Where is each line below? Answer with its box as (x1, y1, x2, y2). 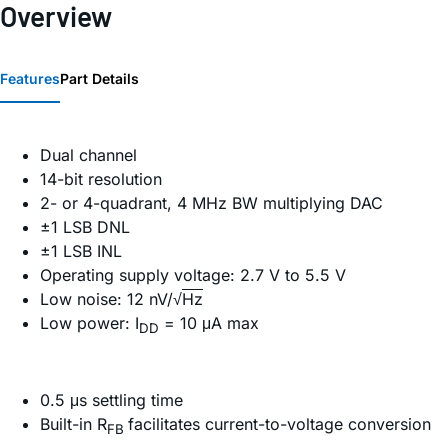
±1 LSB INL (40, 241, 122, 262)
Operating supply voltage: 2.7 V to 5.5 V (40, 265, 346, 286)
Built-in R (40, 414, 107, 435)
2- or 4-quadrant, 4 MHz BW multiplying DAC (40, 193, 383, 214)
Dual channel (40, 145, 137, 166)
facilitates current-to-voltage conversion (128, 414, 431, 435)
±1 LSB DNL (40, 217, 130, 238)
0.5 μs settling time (40, 390, 183, 411)
